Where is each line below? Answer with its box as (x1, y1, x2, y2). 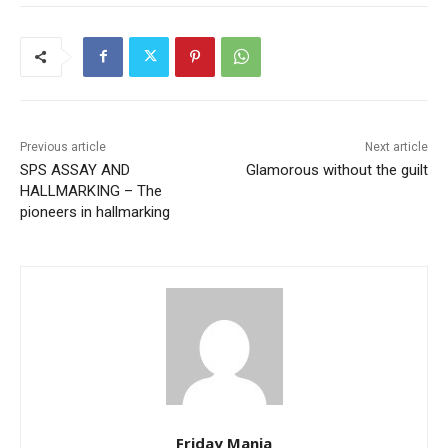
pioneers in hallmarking (20, 202, 170, 221)
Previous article (20, 139, 106, 154)
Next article (364, 139, 428, 154)
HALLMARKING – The (20, 181, 162, 200)
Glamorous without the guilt (245, 160, 428, 179)
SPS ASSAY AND (20, 160, 130, 179)
